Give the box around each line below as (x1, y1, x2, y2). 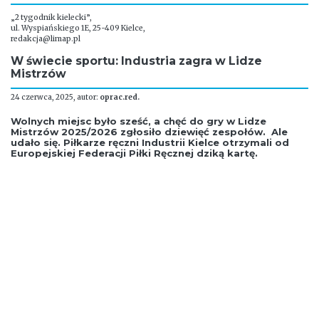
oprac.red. (100, 92, 140, 102)
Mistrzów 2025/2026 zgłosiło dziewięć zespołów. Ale (11, 126, 288, 138)
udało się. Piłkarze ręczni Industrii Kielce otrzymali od (11, 137, 289, 149)
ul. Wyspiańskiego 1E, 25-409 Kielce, (11, 23, 145, 33)
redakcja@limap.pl (11, 33, 80, 43)
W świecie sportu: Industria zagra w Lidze (11, 54, 262, 68)
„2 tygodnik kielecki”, (11, 12, 92, 22)
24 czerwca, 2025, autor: (11, 92, 100, 102)
